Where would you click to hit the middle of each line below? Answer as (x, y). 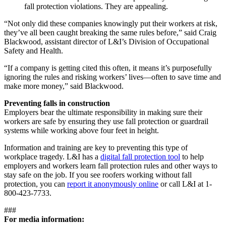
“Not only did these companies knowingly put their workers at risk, (111, 24)
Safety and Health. (34, 51)
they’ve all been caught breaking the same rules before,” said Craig (110, 33)
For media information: (44, 219)
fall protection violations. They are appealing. (97, 7)
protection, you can (36, 184)
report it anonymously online (113, 184)
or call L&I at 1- (185, 184)
